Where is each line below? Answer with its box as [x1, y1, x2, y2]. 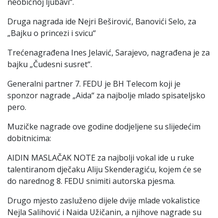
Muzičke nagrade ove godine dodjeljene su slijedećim [7, 121, 200, 132]
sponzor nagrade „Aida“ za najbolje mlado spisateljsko [7, 90, 205, 101]
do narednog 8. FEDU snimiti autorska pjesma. [7, 175, 175, 186]
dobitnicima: [7, 132, 51, 144]
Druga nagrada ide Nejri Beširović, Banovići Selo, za [7, 16, 196, 27]
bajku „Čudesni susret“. [7, 58, 92, 70]
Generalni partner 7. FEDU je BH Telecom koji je [7, 78, 181, 89]
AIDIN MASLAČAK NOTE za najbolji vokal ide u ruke [7, 152, 194, 163]
